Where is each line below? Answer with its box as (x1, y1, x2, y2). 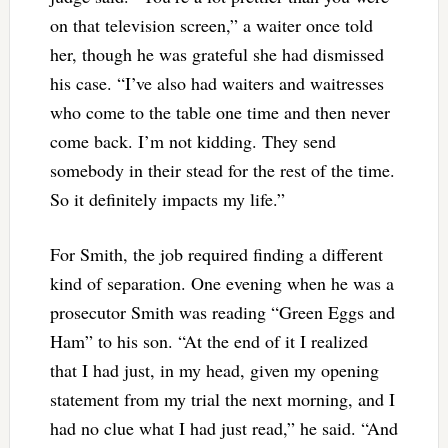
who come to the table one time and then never (49, 100, 390, 125)
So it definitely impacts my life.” (49, 187, 285, 212)
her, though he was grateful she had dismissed (49, 42, 384, 67)
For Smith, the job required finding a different (49, 242, 383, 267)
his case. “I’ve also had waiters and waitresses (49, 71, 384, 96)
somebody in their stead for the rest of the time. (49, 158, 395, 183)
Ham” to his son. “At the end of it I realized (49, 329, 368, 354)
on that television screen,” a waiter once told (49, 13, 373, 38)
